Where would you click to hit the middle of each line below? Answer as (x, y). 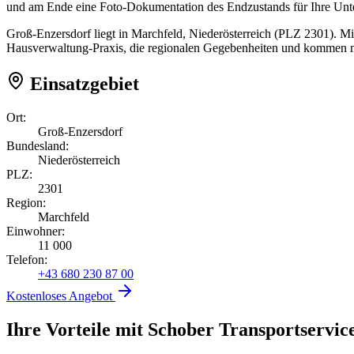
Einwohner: (36, 231)
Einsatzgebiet (82, 83)
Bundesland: (38, 145)
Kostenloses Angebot (61, 296)
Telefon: (27, 259)
